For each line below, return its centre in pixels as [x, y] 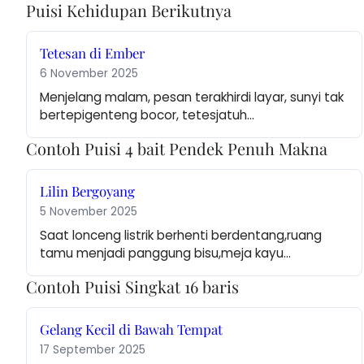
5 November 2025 [89, 212]
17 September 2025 [93, 350]
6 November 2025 [89, 74]
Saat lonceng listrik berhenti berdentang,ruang [181, 236]
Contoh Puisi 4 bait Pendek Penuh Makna [177, 149]
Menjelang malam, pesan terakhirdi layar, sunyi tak [192, 97]
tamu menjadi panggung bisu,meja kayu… [165, 253]
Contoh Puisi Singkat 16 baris [132, 287]
